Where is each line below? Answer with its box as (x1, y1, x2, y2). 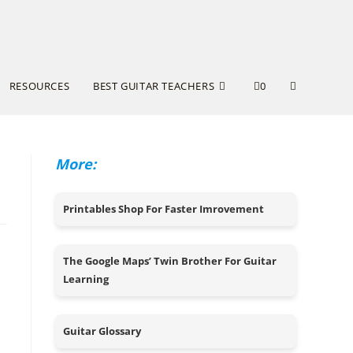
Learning (63, 272, 109, 286)
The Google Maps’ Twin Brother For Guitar (63, 254, 277, 268)
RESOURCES (9, 79, 70, 93)
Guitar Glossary (63, 324, 141, 338)
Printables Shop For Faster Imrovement (63, 202, 264, 216)
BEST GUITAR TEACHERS (93, 79, 215, 93)
